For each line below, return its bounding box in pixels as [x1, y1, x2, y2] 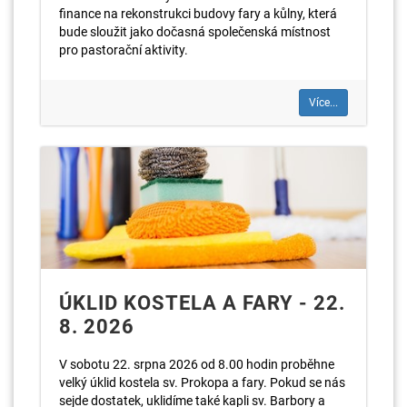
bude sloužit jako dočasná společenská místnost [59, 25, 331, 40]
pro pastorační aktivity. [59, 43, 188, 58]
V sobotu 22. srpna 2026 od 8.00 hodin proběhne [59, 356, 334, 372]
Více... [309, 96, 338, 110]
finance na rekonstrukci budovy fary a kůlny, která [59, 6, 337, 22]
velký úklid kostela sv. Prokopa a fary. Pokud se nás [59, 374, 345, 390]
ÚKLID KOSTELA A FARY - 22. [59, 291, 345, 314]
